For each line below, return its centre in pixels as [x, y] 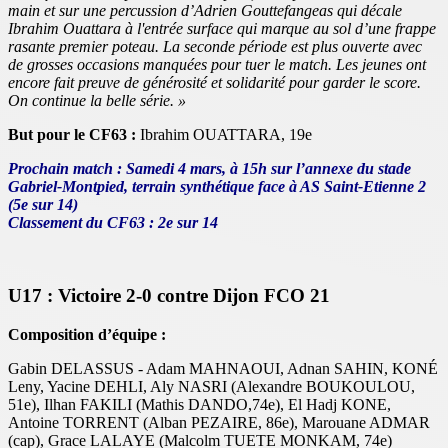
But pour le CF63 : [74, 135]
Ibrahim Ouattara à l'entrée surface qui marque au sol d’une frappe [222, 29]
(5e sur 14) [43, 205]
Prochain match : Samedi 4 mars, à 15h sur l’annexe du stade [209, 169]
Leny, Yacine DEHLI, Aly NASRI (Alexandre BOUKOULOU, [211, 386]
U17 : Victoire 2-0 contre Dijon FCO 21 [169, 296]
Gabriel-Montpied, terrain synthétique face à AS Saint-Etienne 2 [217, 187]
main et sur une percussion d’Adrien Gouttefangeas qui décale [205, 11]
